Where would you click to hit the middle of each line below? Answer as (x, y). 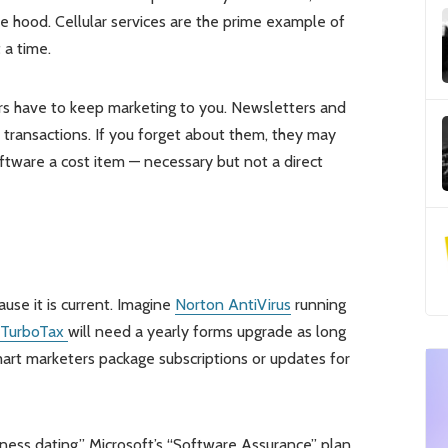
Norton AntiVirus (232, 305)
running (318, 305)
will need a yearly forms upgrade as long (206, 332)
